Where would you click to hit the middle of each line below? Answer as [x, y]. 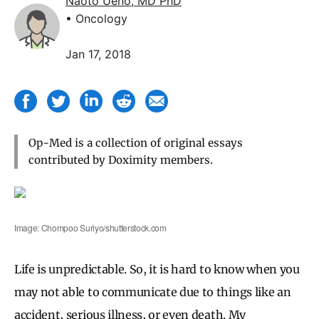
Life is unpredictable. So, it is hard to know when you [157, 269]
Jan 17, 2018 [98, 54]
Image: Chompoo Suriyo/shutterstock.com [90, 227]
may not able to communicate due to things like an [153, 292]
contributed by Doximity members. [121, 159]
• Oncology [96, 18]
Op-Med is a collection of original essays [136, 142]
